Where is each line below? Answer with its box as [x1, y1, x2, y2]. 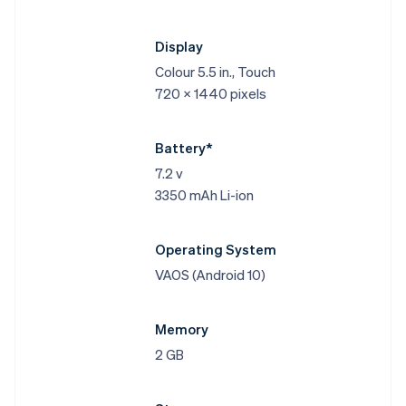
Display [154, 37, 203, 56]
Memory [154, 320, 208, 339]
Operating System [154, 240, 276, 259]
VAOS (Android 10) [154, 266, 266, 285]
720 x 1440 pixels [154, 84, 266, 103]
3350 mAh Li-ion [154, 186, 254, 205]
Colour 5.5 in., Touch [154, 63, 275, 82]
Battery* [154, 139, 212, 158]
